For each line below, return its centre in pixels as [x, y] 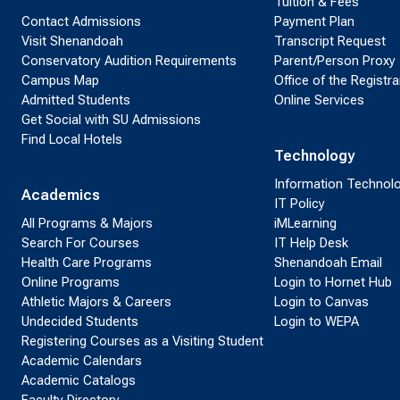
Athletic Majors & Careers [96, 302]
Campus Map [60, 81]
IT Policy [299, 204]
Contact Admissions [81, 22]
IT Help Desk [311, 243]
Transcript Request [329, 42]
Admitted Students [76, 100]
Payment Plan [314, 22]
